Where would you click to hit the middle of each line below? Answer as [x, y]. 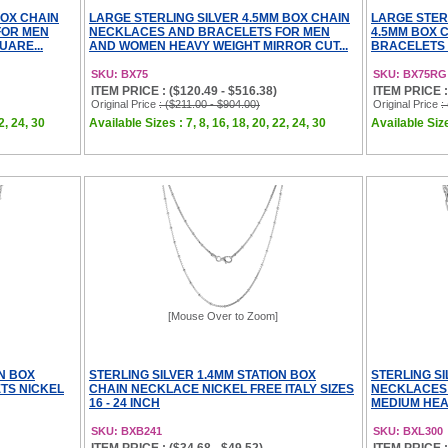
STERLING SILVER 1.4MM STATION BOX [202, 375]
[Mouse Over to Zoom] [222, 316]
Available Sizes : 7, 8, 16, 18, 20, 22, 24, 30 [207, 123]
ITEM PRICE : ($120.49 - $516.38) [184, 91]
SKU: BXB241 [126, 431]
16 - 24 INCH [124, 403]
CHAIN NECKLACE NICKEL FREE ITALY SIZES [221, 389]
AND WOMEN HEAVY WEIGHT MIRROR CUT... [218, 46]
